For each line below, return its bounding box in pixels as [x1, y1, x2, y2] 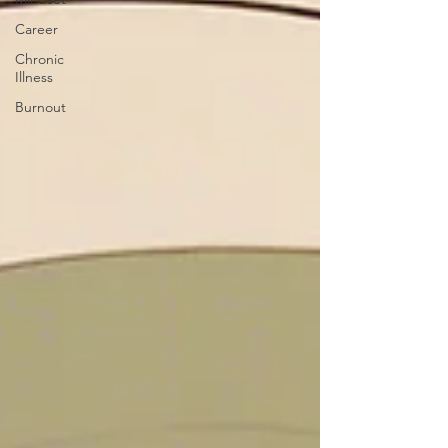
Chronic [15, 49, 64, 68]
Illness [15, 67, 53, 86]
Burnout [15, 97, 66, 116]
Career [15, 19, 58, 38]
